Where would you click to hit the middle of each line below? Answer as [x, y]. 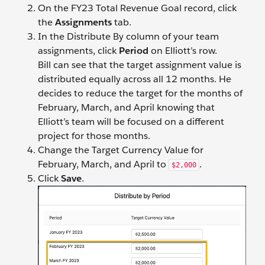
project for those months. [94, 136]
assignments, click [78, 51]
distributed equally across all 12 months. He [135, 79]
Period [134, 51]
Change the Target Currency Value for [121, 150]
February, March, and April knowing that [126, 108]
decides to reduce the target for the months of [140, 93]
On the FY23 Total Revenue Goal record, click [137, 8]
